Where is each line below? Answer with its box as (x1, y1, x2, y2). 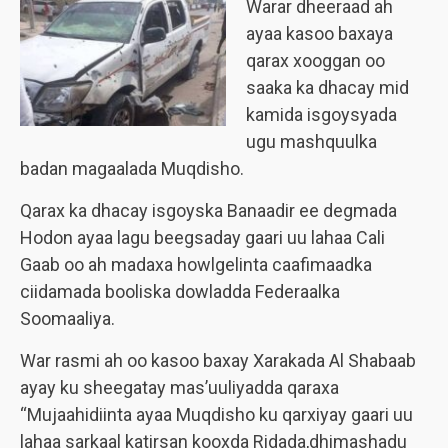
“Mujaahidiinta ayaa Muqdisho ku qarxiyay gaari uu (20, 404, 413, 425)
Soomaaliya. (20, 308, 115, 329)
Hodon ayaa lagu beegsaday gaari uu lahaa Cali (20, 227, 385, 248)
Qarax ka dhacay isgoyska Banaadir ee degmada (20, 200, 397, 221)
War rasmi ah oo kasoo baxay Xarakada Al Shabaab (20, 350, 416, 371)
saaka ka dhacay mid (246, 77, 409, 98)
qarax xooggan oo (246, 50, 385, 71)
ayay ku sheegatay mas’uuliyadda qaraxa (20, 377, 339, 398)
